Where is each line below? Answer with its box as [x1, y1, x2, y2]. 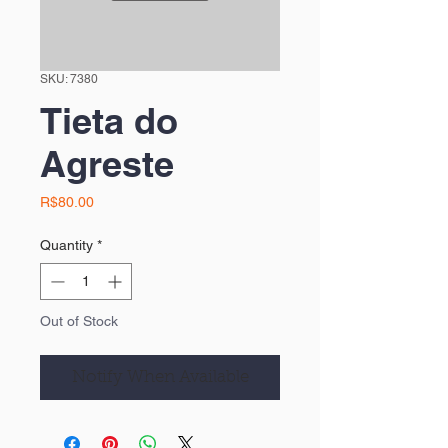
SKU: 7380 [40, 72, 98, 87]
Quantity [40, 237, 93, 254]
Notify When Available [71, 369, 249, 387]
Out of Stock [40, 313, 118, 330]
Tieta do [40, 99, 178, 143]
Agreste [40, 142, 174, 186]
